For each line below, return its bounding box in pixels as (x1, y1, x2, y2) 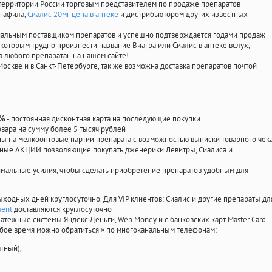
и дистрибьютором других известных (118, 9, 248, 20)
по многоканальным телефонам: (106, 225, 217, 236)
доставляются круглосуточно (12, 204, 112, 215)
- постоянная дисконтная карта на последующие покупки (5, 114, 200, 124)
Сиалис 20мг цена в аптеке (27, 9, 118, 20)
